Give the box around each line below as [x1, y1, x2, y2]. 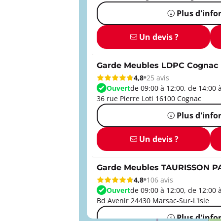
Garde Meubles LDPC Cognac [97, 60, 218, 72]
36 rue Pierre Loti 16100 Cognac [97, 94, 201, 103]
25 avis [147, 73, 169, 82]
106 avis [147, 175, 173, 184]
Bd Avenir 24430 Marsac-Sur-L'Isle [97, 196, 209, 205]
